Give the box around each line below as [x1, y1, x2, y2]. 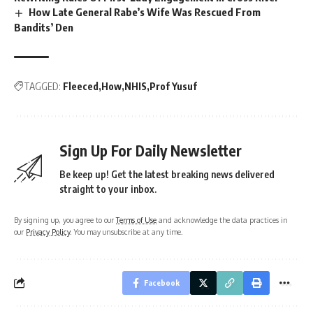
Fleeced [63, 80, 99, 92]
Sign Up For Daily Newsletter [59, 140, 242, 160]
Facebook [144, 277, 180, 287]
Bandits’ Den [14, 20, 73, 34]
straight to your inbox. [59, 182, 156, 195]
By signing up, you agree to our [14, 214, 116, 224]
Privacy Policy [26, 226, 70, 236]
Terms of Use [116, 214, 156, 224]
